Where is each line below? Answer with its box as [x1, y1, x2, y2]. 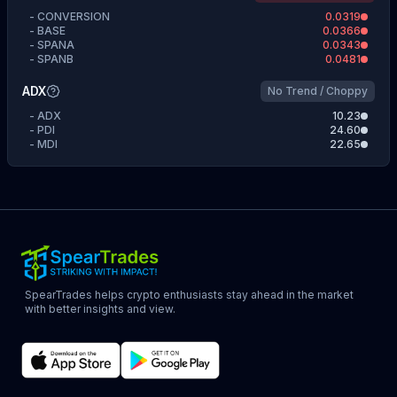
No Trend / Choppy [268, 84, 368, 98]
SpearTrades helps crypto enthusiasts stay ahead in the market [25, 288, 354, 302]
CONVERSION [37, 10, 110, 24]
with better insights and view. [25, 302, 175, 316]
